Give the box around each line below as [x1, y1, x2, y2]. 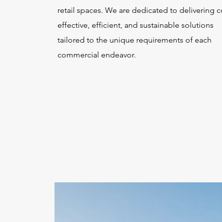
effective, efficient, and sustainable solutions [57, 20, 214, 30]
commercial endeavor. [57, 50, 136, 59]
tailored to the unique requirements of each [57, 35, 212, 45]
